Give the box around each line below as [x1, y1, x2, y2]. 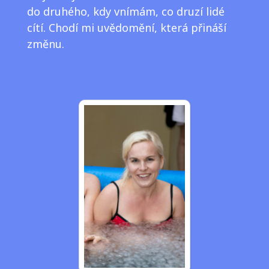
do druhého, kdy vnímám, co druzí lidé [26, 4, 225, 19]
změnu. [26, 37, 64, 52]
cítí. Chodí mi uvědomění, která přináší [26, 20, 226, 35]
